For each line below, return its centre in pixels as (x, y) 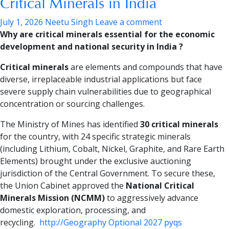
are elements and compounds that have (145, 67)
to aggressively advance (152, 198)
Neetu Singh (69, 22)
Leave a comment (129, 22)
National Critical (160, 186)
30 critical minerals (179, 124)
